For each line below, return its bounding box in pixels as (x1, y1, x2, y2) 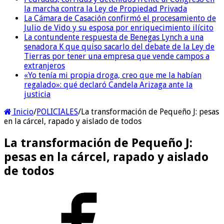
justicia (24, 89, 50, 99)
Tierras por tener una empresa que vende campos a (24, 51, 209, 61)
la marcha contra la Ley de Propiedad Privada (24, 3, 187, 13)
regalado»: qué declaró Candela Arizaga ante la (24, 79, 192, 89)
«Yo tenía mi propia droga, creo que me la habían (24, 70, 201, 80)
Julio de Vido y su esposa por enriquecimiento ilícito (24, 22, 213, 32)
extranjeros (24, 60, 65, 70)
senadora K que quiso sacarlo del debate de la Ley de (24, 41, 214, 51)
